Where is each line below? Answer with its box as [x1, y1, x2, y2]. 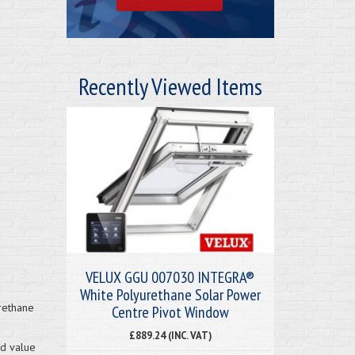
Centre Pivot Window [111, 301, 229, 323]
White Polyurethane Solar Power [79, 284, 261, 305]
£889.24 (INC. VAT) [128, 328, 212, 342]
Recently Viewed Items [78, 70, 262, 101]
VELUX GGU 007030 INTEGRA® [86, 266, 255, 288]
